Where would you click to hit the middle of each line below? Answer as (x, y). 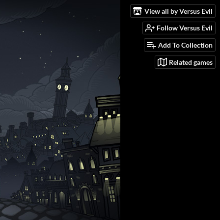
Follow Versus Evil (185, 28)
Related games (191, 62)
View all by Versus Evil (179, 11)
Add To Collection (185, 45)
